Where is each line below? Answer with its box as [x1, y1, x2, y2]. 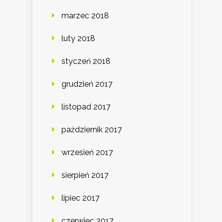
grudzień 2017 [61, 79, 112, 89]
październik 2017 [61, 125, 122, 135]
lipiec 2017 [61, 193, 100, 203]
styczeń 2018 [61, 56, 111, 66]
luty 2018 [61, 34, 95, 44]
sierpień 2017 [61, 170, 109, 180]
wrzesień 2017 [61, 148, 113, 158]
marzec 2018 [61, 11, 109, 21]
